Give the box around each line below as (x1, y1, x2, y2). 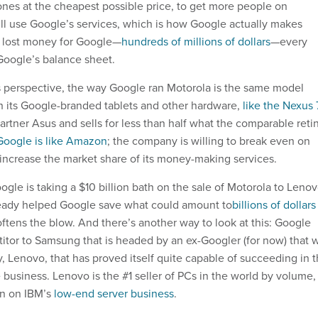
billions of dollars (232, 196, 316, 213)
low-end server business (54, 285, 174, 302)
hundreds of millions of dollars (121, 33, 270, 50)
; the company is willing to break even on (107, 132, 310, 149)
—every (270, 33, 307, 50)
